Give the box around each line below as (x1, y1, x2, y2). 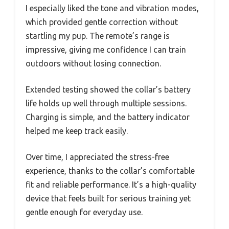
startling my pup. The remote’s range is (26, 31, 170, 41)
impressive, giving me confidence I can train (26, 45, 186, 55)
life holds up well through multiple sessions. (26, 99, 187, 108)
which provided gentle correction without (26, 17, 178, 27)
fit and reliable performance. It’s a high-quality (26, 180, 196, 190)
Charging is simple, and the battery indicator (26, 112, 190, 122)
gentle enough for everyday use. (26, 208, 143, 217)
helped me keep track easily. (26, 126, 128, 136)
